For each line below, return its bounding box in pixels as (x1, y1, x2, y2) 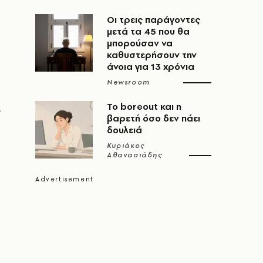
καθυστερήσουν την (107, 49, 197, 61)
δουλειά (107, 124, 142, 136)
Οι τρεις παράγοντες (107, 14, 200, 26)
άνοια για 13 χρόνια (107, 60, 194, 73)
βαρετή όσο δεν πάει (107, 112, 200, 124)
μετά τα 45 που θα (107, 25, 190, 38)
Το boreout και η (107, 100, 181, 113)
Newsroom (107, 77, 150, 87)
